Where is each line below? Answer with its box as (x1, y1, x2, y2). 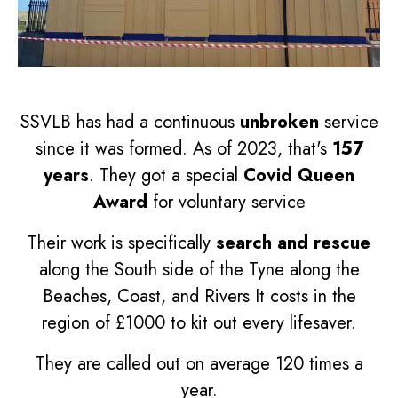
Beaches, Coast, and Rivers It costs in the (42, 283, 356, 310)
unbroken (239, 109, 319, 136)
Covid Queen (243, 163, 354, 189)
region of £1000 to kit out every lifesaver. (42, 310, 356, 337)
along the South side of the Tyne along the (38, 257, 360, 283)
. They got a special (89, 163, 243, 189)
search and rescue (216, 230, 370, 257)
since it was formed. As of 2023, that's (35, 136, 332, 163)
